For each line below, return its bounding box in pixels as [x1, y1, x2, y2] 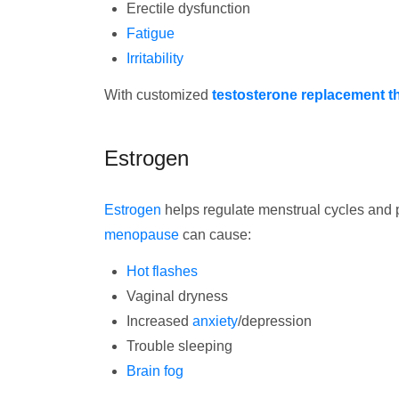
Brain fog [126, 363, 183, 379]
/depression [238, 313, 312, 329]
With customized [104, 87, 212, 102]
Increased [126, 313, 192, 329]
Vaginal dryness [126, 289, 228, 304]
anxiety [192, 313, 238, 329]
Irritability [126, 51, 183, 66]
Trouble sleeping [126, 338, 232, 354]
